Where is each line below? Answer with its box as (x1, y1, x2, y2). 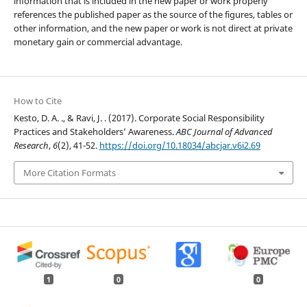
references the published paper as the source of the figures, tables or (13, 8, 293, 21)
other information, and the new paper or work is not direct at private (13, 21, 293, 34)
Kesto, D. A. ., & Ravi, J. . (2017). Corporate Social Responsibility (13, 111, 265, 124)
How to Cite (13, 94, 62, 107)
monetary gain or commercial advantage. (13, 35, 182, 48)
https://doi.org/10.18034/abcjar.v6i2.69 (99, 138, 260, 151)
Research (13, 138, 49, 151)
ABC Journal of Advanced (175, 125, 273, 138)
